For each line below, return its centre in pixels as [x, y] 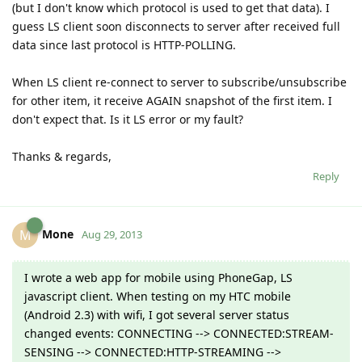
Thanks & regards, [62, 156]
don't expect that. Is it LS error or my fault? [128, 119]
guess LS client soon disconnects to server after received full [176, 26]
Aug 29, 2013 [112, 234]
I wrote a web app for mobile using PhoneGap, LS [158, 277]
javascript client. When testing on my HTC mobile [158, 296]
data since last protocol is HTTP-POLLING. [124, 44]
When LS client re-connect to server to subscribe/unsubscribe [179, 82]
